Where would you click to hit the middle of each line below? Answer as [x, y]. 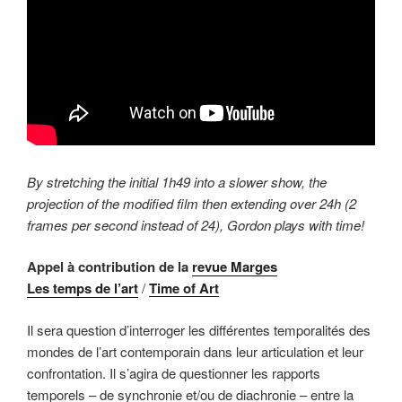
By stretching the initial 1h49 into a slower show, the [177, 181]
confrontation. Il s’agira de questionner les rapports [174, 372]
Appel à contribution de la [109, 267]
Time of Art [184, 288]
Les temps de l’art [83, 288]
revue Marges [235, 267]
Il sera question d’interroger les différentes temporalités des [199, 329]
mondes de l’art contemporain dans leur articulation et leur [195, 351]
